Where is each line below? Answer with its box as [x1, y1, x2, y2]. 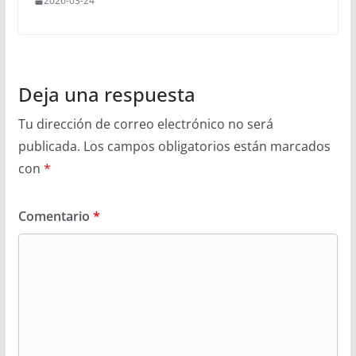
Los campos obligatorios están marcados [83, 137, 331, 156]
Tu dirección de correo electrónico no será [17, 115, 273, 133]
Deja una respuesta [17, 81, 195, 108]
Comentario [17, 207, 93, 226]
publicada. [17, 137, 80, 156]
